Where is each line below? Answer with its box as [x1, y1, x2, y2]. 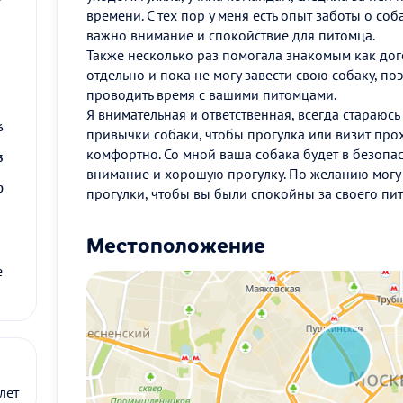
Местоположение [86, 229, 265, 258]
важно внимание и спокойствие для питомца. [86, 26, 375, 44]
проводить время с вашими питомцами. [86, 85, 336, 103]
